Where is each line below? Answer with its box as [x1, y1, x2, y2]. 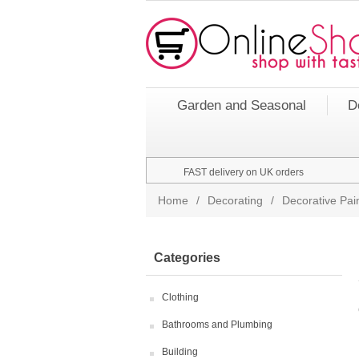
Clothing [162, 292, 199, 303]
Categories [154, 251, 220, 264]
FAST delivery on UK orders [184, 167, 304, 178]
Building [162, 346, 198, 357]
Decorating [208, 194, 263, 207]
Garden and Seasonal [177, 98, 306, 113]
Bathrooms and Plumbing [162, 319, 272, 330]
